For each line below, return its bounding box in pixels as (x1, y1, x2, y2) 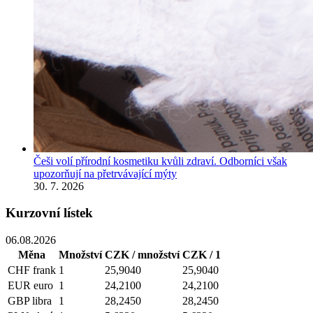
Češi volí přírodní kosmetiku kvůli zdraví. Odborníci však (34, 154, 287, 167)
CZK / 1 (182, 248, 221, 261)
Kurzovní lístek (6, 205, 93, 221)
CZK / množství (105, 248, 180, 261)
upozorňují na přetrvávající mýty (34, 167, 177, 180)
